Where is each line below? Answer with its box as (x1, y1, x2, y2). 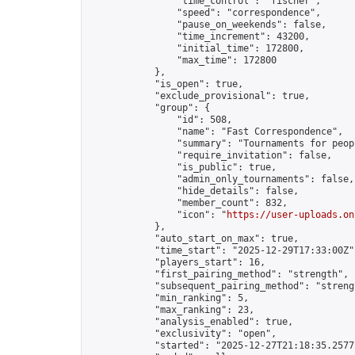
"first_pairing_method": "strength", (88, 269, 349, 280)
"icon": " (88, 209, 227, 220)
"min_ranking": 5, (88, 292, 249, 303)
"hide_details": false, (88, 185, 299, 197)
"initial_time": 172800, (88, 43, 304, 54)
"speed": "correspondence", (88, 7, 321, 18)
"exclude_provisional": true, (88, 90, 310, 101)
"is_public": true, (88, 162, 277, 173)
